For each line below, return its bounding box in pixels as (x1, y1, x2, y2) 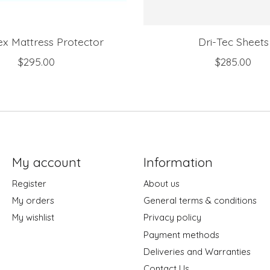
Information (143, 154, 213, 170)
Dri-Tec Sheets (198, 34, 269, 48)
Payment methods (143, 228, 219, 240)
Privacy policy (143, 212, 201, 224)
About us (143, 178, 180, 190)
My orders (11, 195, 54, 207)
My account (11, 154, 81, 170)
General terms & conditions (143, 195, 257, 207)
